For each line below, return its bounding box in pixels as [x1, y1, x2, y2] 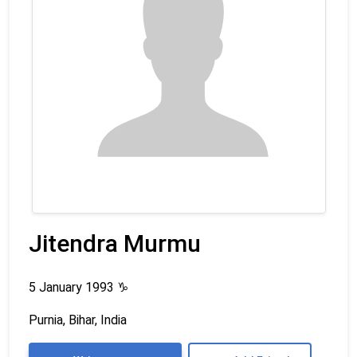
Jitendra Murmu [29, 229, 201, 257]
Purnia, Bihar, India [29, 312, 127, 328]
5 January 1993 [29, 279, 117, 295]
